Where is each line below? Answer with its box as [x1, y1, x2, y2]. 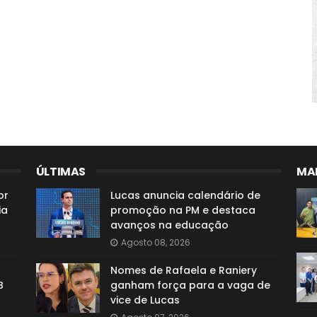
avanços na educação [110, 218, 229, 232]
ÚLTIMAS [35, 163, 86, 180]
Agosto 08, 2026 [120, 236, 190, 248]
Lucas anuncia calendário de [110, 188, 260, 202]
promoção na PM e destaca [110, 203, 255, 217]
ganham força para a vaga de [110, 278, 270, 292]
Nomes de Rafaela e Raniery [110, 263, 257, 277]
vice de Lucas [110, 293, 180, 307]
